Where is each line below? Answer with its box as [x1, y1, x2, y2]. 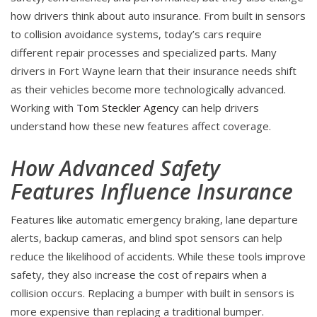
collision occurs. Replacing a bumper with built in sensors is [11, 286, 294, 301]
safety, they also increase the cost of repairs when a [11, 267, 267, 282]
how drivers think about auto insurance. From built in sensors [11, 8, 306, 23]
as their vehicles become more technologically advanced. [11, 82, 286, 97]
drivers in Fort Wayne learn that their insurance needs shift [11, 64, 296, 79]
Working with [11, 100, 76, 115]
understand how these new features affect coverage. [11, 119, 271, 134]
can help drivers [179, 100, 259, 115]
